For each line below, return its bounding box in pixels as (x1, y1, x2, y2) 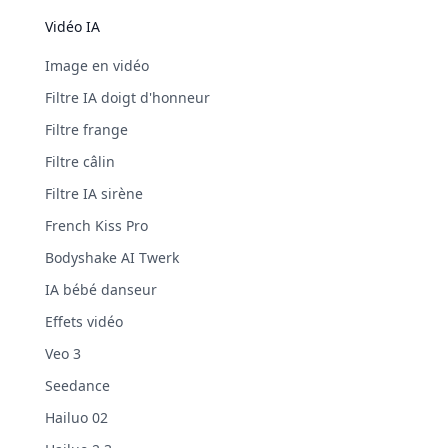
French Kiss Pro (44, 215, 148, 235)
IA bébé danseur (44, 279, 157, 299)
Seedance (44, 375, 110, 395)
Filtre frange (44, 119, 128, 139)
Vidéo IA (44, 16, 100, 36)
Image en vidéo (44, 55, 149, 75)
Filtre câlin (44, 151, 115, 171)
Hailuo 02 (44, 407, 108, 427)
